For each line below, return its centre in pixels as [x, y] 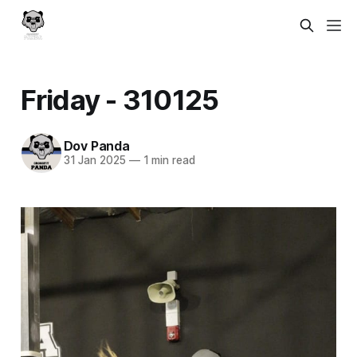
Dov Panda [96, 146]
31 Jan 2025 [94, 161]
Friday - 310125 [120, 99]
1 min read [167, 161]
